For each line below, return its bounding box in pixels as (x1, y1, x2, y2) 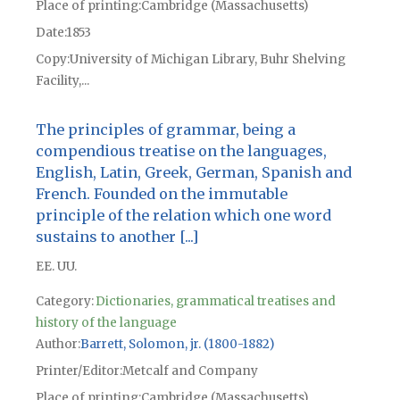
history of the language (35, 314, 177, 330)
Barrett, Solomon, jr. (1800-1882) (79, 336, 274, 352)
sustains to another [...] (35, 227, 198, 246)
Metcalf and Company (121, 362, 258, 379)
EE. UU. (35, 258, 77, 274)
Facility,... (35, 73, 89, 89)
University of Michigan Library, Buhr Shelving (69, 52, 346, 68)
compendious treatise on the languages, (35, 141, 327, 160)
